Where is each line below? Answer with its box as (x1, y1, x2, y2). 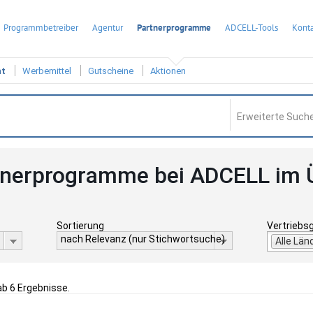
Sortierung (56, 220, 104, 231)
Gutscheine (88, 66, 133, 77)
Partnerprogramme (137, 22, 211, 34)
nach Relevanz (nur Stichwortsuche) (60, 233, 225, 245)
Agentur (92, 22, 123, 34)
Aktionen (150, 66, 186, 77)
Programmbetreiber (3, 22, 78, 34)
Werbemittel (22, 66, 71, 77)
